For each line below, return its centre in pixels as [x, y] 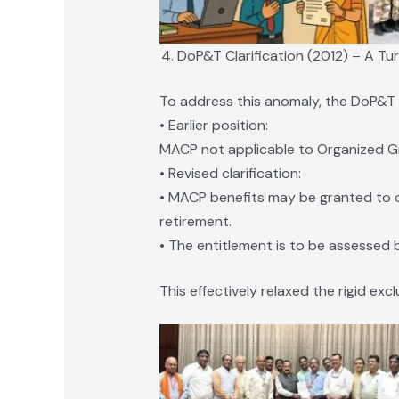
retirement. [195, 222]
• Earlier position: [213, 126]
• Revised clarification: [230, 174]
